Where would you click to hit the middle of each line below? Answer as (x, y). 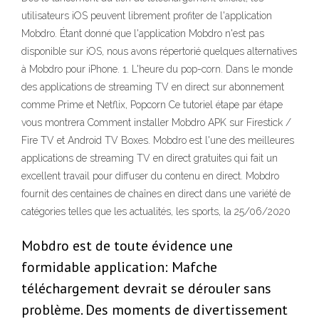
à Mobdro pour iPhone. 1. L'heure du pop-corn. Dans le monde (157, 69)
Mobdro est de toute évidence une (127, 246)
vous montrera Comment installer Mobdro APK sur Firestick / (156, 123)
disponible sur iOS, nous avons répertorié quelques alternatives (159, 52)
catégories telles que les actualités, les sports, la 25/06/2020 (156, 212)
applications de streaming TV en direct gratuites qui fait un (150, 158)
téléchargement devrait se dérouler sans (146, 289)
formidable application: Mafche (119, 267)
